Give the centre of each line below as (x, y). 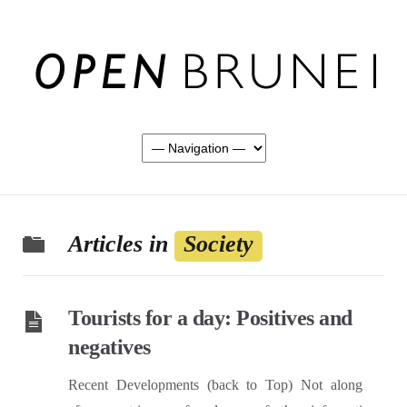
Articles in (121, 244)
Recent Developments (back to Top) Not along (215, 385)
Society (218, 244)
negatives (109, 347)
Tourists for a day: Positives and (210, 318)
